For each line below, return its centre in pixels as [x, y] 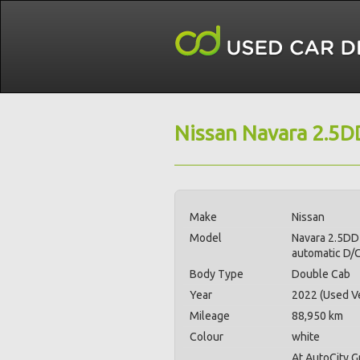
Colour [207, 337]
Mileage [210, 316]
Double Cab [321, 274]
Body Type [217, 274]
